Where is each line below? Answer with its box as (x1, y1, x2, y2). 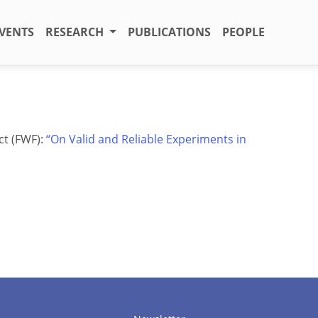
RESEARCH (45, 24, 107, 40)
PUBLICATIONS (127, 24, 211, 40)
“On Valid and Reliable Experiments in (46, 131, 246, 147)
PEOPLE (221, 24, 265, 40)
